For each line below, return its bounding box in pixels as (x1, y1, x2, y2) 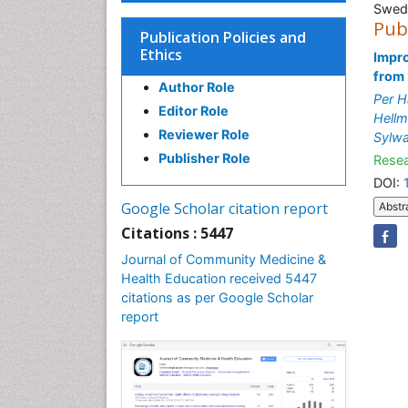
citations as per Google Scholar (121, 290, 313, 305)
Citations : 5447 (121, 223, 233, 243)
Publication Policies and (140, 27, 306, 47)
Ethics (140, 45, 182, 65)
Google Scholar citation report (121, 199, 328, 219)
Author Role (158, 79, 235, 95)
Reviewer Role (158, 127, 250, 142)
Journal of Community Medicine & (121, 251, 326, 267)
